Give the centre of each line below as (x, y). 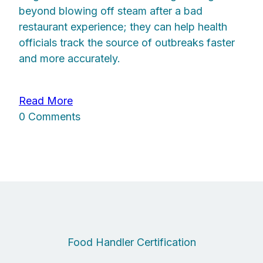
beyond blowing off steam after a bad (111, 11)
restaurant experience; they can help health (123, 26)
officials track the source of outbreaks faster (127, 42)
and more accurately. (70, 58)
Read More (46, 100)
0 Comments (50, 116)
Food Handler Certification (131, 242)
